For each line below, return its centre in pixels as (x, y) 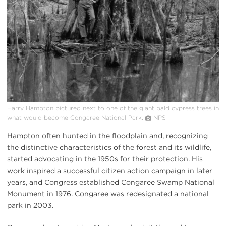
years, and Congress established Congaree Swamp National (111, 182)
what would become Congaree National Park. (75, 117)
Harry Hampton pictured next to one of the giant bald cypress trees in (113, 108)
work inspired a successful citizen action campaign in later (110, 170)
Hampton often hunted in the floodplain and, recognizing (107, 135)
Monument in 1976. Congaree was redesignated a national (108, 193)
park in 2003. (30, 205)
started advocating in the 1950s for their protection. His (105, 159)
